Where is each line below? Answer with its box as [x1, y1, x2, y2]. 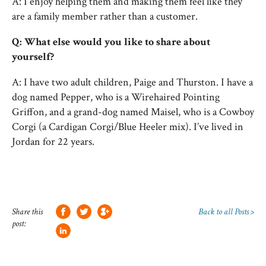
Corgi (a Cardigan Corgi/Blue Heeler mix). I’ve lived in [12, 120, 243, 134]
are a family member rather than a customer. [12, 9, 198, 23]
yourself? [12, 50, 54, 64]
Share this [12, 206, 43, 217]
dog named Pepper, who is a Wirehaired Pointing [12, 90, 220, 104]
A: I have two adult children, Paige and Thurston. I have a [12, 75, 253, 89]
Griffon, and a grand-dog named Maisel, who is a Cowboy [12, 105, 254, 119]
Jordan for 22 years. [12, 135, 94, 148]
